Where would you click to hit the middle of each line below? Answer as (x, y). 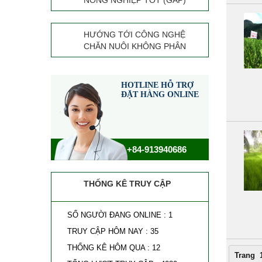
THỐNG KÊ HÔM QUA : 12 (113, 248)
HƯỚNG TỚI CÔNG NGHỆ (135, 35)
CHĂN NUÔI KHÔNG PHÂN (135, 46)
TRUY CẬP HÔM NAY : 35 (112, 231)
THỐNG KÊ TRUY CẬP (127, 184)
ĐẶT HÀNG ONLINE (160, 94)
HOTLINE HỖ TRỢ (157, 85)
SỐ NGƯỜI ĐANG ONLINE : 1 (119, 215)
